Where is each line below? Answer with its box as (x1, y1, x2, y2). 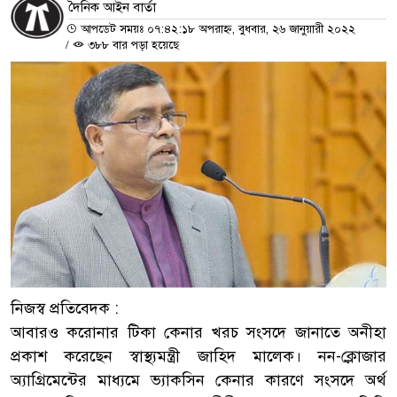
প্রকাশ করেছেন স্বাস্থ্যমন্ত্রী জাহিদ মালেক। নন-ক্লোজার (11, 346, 386, 366)
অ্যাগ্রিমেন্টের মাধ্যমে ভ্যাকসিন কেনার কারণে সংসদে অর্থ (11, 370, 386, 390)
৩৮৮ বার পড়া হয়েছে (84, 37, 179, 52)
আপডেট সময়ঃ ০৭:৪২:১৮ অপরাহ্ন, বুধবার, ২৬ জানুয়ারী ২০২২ (77, 21, 355, 36)
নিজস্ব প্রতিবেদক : (11, 298, 119, 318)
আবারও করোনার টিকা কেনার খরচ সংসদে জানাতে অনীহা (11, 322, 386, 342)
